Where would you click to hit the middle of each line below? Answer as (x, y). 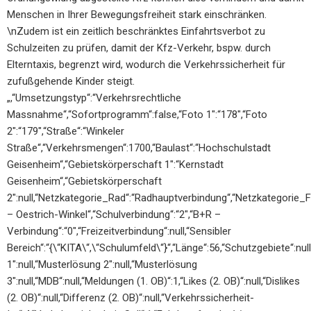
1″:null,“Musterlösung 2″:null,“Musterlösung (102, 265)
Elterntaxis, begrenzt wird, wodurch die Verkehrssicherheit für (146, 65)
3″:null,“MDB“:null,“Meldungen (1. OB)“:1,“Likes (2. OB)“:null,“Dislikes (153, 281)
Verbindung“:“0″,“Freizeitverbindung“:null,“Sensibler (119, 232)
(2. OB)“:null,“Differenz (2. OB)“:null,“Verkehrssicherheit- (131, 298)
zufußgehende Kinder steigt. (71, 82)
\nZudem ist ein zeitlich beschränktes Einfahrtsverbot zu (136, 32)
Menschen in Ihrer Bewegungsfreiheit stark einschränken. (137, 15)
